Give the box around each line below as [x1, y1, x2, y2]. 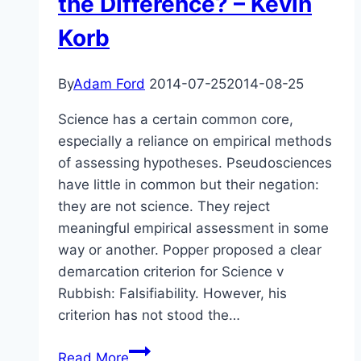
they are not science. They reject [58, 197, 270, 214]
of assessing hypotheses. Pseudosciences [58, 154, 332, 171]
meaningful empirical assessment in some [58, 219, 329, 236]
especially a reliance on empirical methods [58, 132, 332, 149]
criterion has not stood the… [58, 306, 240, 323]
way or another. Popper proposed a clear [58, 241, 322, 258]
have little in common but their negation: [58, 176, 319, 193]
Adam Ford [73, 75, 145, 92]
